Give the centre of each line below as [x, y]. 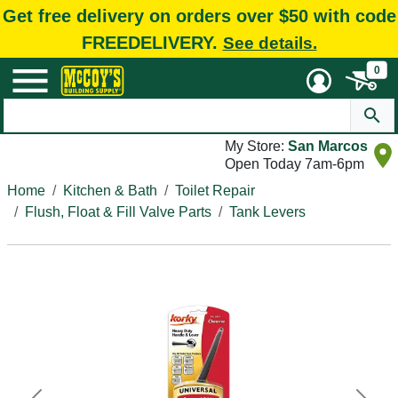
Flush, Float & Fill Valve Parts [118, 212]
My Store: [256, 146]
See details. [270, 43]
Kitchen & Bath [110, 191]
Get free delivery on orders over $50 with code [199, 16]
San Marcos [328, 146]
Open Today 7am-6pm [295, 164]
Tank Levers [267, 212]
